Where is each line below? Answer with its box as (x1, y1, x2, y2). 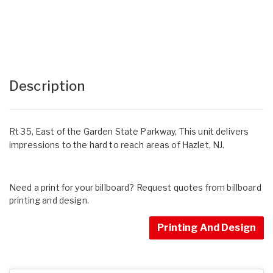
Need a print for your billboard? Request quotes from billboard (9, 182, 261, 193)
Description (9, 77, 85, 94)
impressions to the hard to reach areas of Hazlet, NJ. (9, 139, 225, 150)
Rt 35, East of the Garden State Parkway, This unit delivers (9, 126, 249, 136)
